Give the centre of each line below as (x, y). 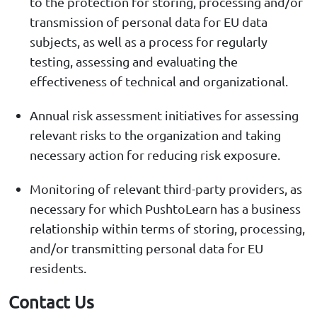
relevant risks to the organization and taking (155, 135)
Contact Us (51, 302)
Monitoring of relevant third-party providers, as (166, 189)
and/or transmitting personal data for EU (146, 248)
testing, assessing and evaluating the (134, 62)
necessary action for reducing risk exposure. (155, 155)
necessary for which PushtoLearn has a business (165, 209)
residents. (58, 268)
